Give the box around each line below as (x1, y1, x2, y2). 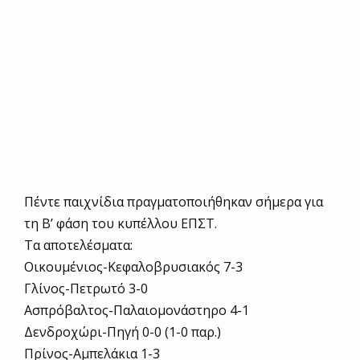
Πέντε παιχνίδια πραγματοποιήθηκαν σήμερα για (24, 193, 323, 211)
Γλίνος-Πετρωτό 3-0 (24, 280, 148, 298)
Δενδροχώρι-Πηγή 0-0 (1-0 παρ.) (24, 323, 221, 342)
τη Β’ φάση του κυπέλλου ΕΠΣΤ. (24, 215, 217, 233)
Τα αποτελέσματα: (24, 236, 133, 255)
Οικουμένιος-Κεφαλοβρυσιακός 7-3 (24, 258, 243, 276)
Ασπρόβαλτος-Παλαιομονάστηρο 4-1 (24, 301, 249, 320)
